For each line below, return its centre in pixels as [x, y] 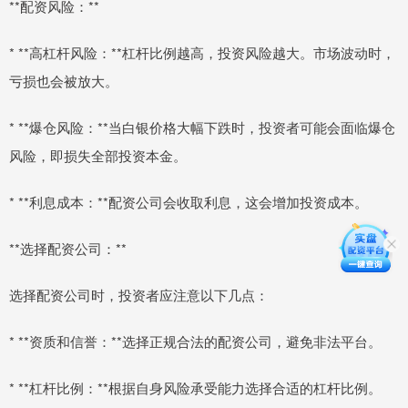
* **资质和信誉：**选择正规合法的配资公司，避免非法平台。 [195, 341]
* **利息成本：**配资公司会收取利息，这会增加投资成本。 [189, 201]
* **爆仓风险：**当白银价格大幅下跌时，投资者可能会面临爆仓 [202, 127]
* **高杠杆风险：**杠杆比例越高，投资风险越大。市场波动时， [202, 52]
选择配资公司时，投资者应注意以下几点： [139, 294]
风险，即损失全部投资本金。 [98, 155]
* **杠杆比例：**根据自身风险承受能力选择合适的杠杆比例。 [195, 387]
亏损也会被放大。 [64, 80]
